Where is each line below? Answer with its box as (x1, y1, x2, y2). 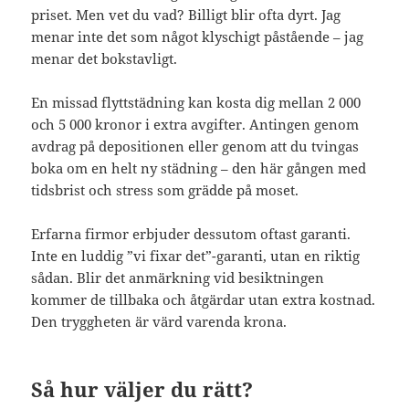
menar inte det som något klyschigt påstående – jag (31, 27, 364, 47)
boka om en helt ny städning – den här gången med (31, 159, 367, 178)
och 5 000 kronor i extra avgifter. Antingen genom (31, 115, 360, 134)
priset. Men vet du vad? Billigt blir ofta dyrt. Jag (31, 5, 341, 25)
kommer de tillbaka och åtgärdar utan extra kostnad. (31, 290, 376, 309)
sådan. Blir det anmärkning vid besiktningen (31, 268, 325, 288)
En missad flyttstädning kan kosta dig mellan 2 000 (31, 93, 362, 112)
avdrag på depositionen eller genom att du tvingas (31, 137, 360, 156)
